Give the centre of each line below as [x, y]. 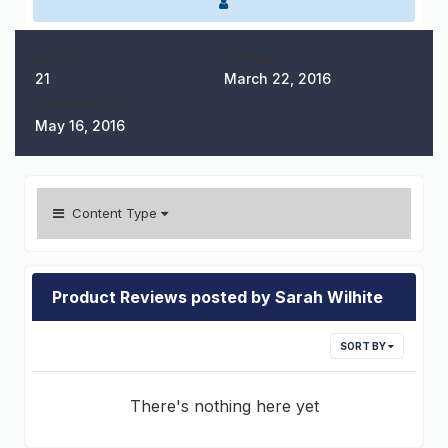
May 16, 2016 [80, 126]
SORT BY [364, 346]
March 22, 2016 [277, 79]
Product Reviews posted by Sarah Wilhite [217, 297]
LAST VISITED [78, 106]
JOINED [248, 59]
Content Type [112, 213]
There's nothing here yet [224, 406]
